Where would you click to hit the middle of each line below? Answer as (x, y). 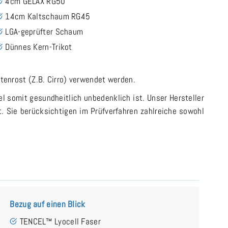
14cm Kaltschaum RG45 (48, 16)
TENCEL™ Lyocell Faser (60, 221)
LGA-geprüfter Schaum (44, 31)
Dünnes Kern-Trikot (39, 47)
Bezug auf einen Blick (48, 204)
